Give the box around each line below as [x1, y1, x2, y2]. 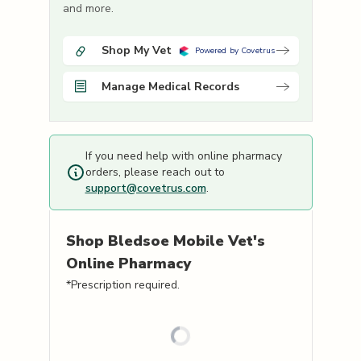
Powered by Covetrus [194, 45, 276, 57]
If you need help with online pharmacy [85, 148, 282, 164]
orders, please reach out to [85, 164, 225, 180]
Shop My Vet [101, 43, 172, 59]
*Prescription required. [65, 277, 180, 293]
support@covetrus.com [85, 180, 206, 197]
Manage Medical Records [101, 78, 239, 94]
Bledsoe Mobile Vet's [107, 231, 265, 251]
